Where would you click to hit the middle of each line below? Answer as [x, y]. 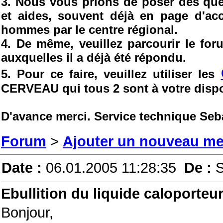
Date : [24, 167]
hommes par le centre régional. [89, 30]
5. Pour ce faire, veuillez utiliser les [111, 74]
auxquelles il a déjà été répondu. [94, 57]
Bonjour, [27, 212]
